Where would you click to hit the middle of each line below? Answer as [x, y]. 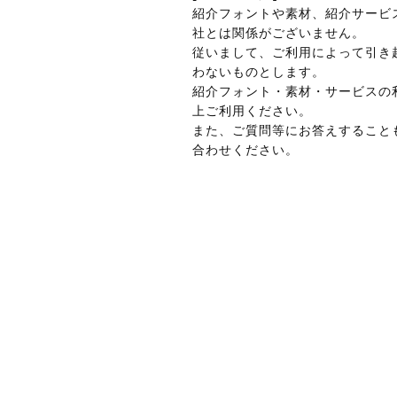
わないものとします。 [259, 72]
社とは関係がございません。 [279, 33]
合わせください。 [245, 150]
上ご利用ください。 [252, 111]
